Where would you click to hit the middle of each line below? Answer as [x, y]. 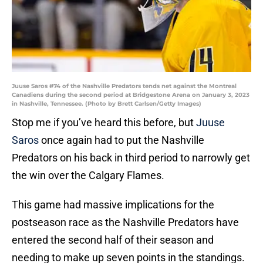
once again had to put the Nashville [122, 140]
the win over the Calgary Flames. [88, 176]
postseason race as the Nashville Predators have [125, 222]
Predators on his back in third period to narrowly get [131, 158]
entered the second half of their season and [113, 240]
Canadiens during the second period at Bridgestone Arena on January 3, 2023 [131, 95]
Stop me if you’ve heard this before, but [104, 123]
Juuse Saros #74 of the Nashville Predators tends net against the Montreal [124, 86]
